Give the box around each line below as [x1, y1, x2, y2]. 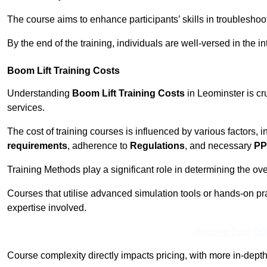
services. [7, 103, 45, 113]
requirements [7, 141, 67, 151]
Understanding [7, 88, 72, 99]
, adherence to [67, 141, 130, 151]
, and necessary [185, 141, 254, 151]
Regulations [130, 141, 185, 151]
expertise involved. [7, 203, 86, 213]
